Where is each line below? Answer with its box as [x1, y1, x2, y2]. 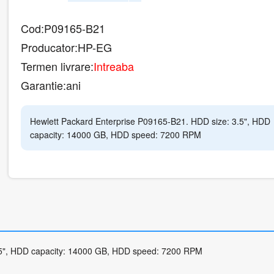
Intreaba [94, 58, 134, 75]
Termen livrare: [21, 58, 94, 75]
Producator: [21, 39, 78, 56]
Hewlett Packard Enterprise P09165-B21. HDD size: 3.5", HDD [30, 115, 270, 128]
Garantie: [21, 77, 66, 94]
